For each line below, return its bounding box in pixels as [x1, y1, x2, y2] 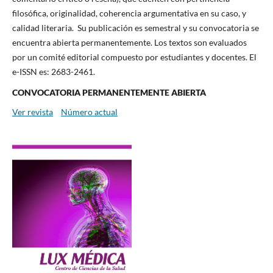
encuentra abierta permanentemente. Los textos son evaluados [12, 37, 247, 48]
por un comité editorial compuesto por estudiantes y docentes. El [12, 52, 257, 63]
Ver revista [12, 107, 53, 118]
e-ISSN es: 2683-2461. [12, 66, 95, 77]
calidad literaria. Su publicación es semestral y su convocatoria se [12, 23, 259, 34]
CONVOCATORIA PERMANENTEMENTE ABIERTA [12, 87, 206, 98]
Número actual [60, 107, 118, 118]
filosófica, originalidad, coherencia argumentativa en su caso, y [12, 8, 246, 19]
